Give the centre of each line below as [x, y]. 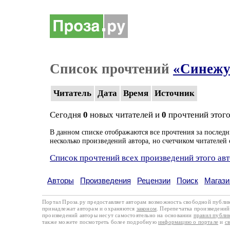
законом [147, 208]
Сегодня [66, 115]
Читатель [72, 93]
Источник [175, 93]
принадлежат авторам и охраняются [89, 208]
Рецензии [154, 180]
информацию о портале [188, 222]
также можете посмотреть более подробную [100, 222]
